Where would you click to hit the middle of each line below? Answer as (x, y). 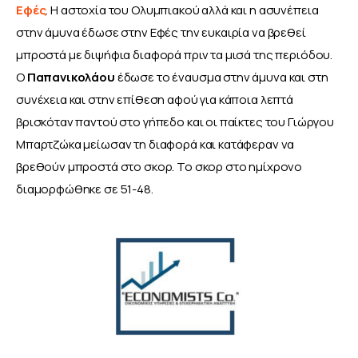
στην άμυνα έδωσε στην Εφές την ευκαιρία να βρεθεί (162, 33)
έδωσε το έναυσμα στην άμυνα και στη (223, 78)
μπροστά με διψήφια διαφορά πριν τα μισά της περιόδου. (175, 55)
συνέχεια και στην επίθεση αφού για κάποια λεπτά (156, 100)
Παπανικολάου (71, 78)
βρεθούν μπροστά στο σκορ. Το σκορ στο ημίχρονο (160, 167)
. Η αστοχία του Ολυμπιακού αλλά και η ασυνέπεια (183, 10)
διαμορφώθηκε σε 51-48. (85, 189)
